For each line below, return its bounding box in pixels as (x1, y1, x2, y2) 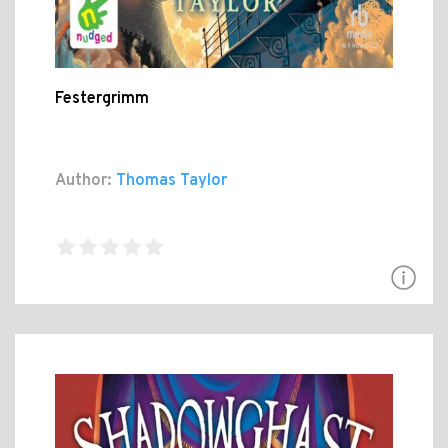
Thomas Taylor (112, 171, 227, 192)
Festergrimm (55, 89, 149, 110)
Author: (55, 171, 112, 192)
